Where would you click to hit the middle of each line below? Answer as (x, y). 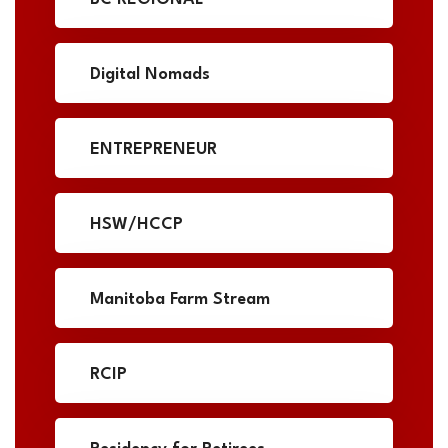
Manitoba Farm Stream (180, 300)
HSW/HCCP (136, 225)
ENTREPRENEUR (153, 150)
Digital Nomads (150, 75)
